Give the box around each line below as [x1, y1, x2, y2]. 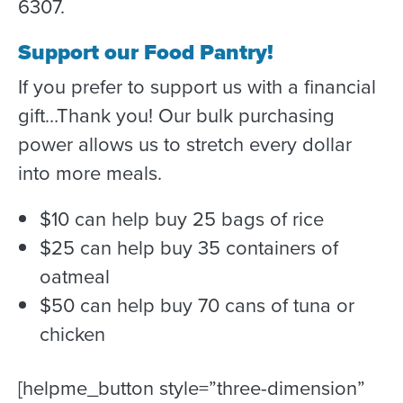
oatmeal [40, 262, 110, 292]
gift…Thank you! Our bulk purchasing [18, 101, 335, 131]
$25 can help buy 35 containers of [40, 233, 338, 264]
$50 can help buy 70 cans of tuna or [40, 291, 354, 321]
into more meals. [18, 158, 162, 189]
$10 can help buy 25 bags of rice [40, 204, 324, 235]
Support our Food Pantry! [18, 36, 273, 69]
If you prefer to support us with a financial [18, 72, 376, 103]
